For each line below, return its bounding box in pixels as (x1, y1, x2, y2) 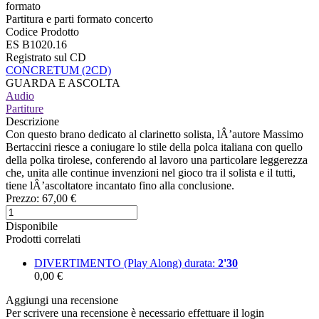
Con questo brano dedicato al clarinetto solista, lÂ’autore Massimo (6, 127, 303, 140)
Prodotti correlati (6, 232, 80, 245)
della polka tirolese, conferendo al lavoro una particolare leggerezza (6, 153, 308, 166)
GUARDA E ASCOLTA (6, 76, 120, 89)
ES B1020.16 (6, 38, 67, 51)
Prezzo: (6, 192, 39, 204)
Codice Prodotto (6, 25, 79, 38)
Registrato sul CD (6, 51, 86, 63)
